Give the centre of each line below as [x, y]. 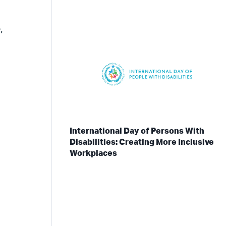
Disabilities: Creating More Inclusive [142, 143]
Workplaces [93, 154]
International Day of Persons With [137, 131]
